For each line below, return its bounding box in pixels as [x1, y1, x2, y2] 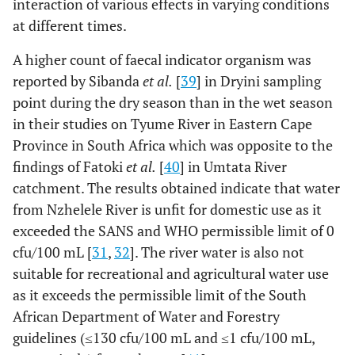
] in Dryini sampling [197, 71, 321, 91]
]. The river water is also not [130, 242, 304, 262]
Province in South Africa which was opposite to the [13, 136, 333, 155]
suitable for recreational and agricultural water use [13, 264, 329, 284]
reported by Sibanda [13, 71, 143, 91]
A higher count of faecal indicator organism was [13, 50, 311, 70]
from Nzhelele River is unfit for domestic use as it [13, 200, 322, 219]
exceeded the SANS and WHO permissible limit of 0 [13, 221, 334, 241]
